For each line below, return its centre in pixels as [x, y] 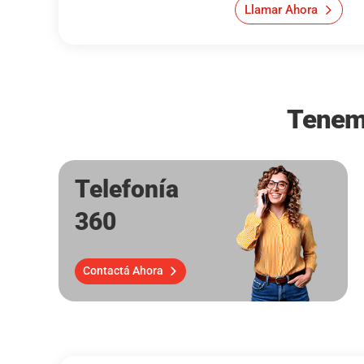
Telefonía [127, 189]
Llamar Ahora [281, 9]
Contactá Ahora [123, 271]
